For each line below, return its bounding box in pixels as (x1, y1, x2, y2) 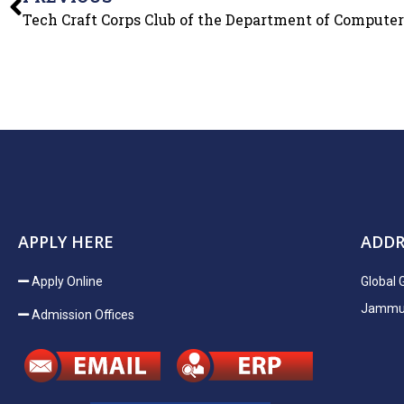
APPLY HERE (18, 231, 114, 252)
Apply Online (32, 274, 103, 289)
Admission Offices (32, 308, 134, 322)
